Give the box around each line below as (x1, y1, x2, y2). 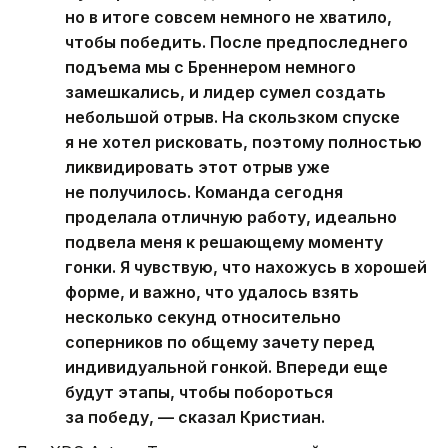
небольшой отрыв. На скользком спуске (65, 107, 400, 128)
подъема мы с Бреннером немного (65, 57, 356, 78)
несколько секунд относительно (65, 307, 341, 328)
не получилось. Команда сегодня (65, 182, 343, 203)
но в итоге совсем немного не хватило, (65, 7, 392, 28)
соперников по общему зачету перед (65, 332, 375, 353)
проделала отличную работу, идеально (65, 207, 397, 228)
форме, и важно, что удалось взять (65, 282, 359, 303)
